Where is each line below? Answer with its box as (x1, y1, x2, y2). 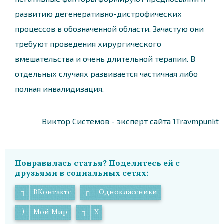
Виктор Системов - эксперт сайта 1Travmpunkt (42, 116, 219, 126)
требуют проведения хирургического (15, 38, 161, 48)
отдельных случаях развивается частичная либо (15, 68, 198, 78)
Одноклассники (99, 187, 157, 196)
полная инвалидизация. (15, 83, 104, 93)
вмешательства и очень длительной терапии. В (15, 53, 195, 63)
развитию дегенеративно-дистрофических (15, 8, 182, 18)
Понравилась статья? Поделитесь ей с (15, 157, 180, 168)
